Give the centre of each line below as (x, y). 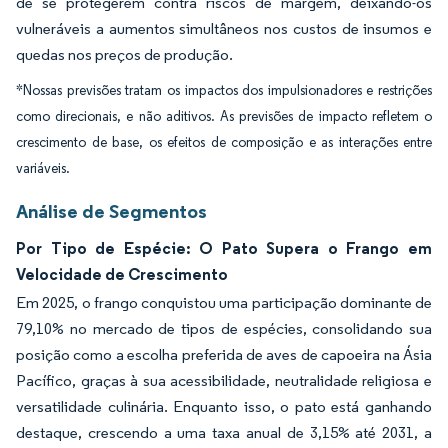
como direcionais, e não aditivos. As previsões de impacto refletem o (224, 116)
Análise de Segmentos (111, 211)
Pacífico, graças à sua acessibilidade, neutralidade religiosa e (224, 380)
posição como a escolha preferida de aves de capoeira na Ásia (224, 354)
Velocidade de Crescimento (122, 274)
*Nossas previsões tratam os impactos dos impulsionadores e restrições (224, 90)
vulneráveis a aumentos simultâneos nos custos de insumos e (224, 28)
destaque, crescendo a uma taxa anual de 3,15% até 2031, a (224, 432)
